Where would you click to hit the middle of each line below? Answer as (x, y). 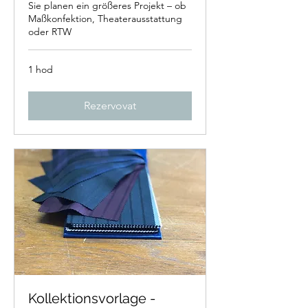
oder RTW (50, 31)
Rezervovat (110, 105)
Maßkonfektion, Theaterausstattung (105, 18)
